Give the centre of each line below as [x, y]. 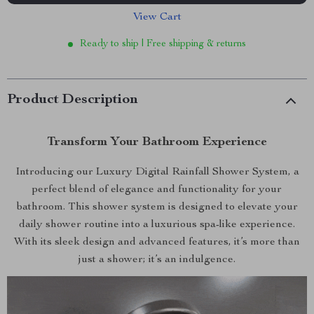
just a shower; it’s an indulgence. [157, 260]
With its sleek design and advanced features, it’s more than [157, 243]
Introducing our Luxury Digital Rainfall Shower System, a [157, 172]
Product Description [73, 100]
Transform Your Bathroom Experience [157, 142]
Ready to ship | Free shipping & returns [163, 44]
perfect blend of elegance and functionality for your [157, 190]
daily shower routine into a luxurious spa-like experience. [157, 225]
